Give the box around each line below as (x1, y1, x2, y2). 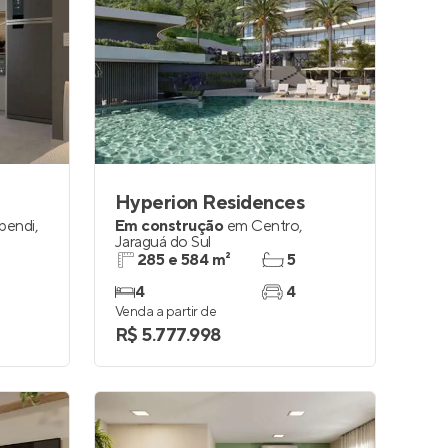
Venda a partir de (115, 303, 217, 321)
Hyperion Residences (115, 190, 305, 216)
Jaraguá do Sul (115, 232, 211, 252)
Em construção (115, 216, 224, 236)
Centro (251, 216, 300, 236)
